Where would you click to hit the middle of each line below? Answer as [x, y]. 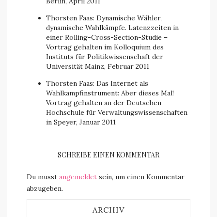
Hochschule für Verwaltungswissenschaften [117, 112]
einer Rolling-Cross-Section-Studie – [107, 37]
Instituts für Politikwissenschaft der [105, 57]
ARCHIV [108, 210]
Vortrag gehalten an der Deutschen [104, 103]
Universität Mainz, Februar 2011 [98, 66]
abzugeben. [45, 188]
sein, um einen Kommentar [141, 177]
